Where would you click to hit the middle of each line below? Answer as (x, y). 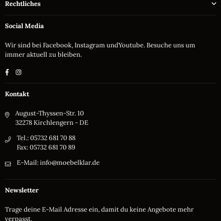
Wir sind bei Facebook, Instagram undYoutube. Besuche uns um (100, 45)
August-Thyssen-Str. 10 (50, 113)
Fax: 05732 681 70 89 (46, 147)
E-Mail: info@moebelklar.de (58, 162)
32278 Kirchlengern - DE (52, 122)
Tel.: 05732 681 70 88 (46, 138)
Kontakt (17, 94)
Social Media (24, 26)
